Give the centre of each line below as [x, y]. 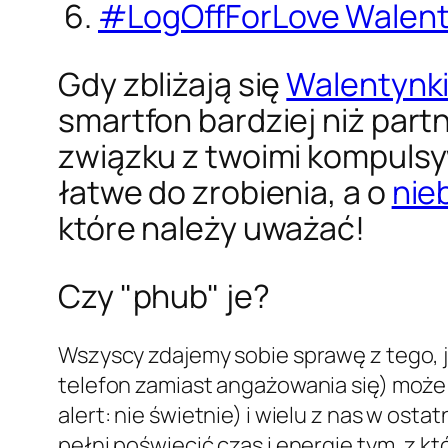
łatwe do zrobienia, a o [225, 191]
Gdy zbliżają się [172, 83]
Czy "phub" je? [164, 295]
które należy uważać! [211, 227]
